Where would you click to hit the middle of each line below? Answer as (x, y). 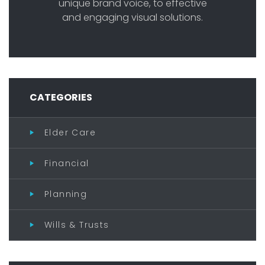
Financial (67, 163)
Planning (66, 194)
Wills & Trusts (77, 224)
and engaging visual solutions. (132, 17)
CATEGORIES (61, 97)
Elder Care (70, 132)
